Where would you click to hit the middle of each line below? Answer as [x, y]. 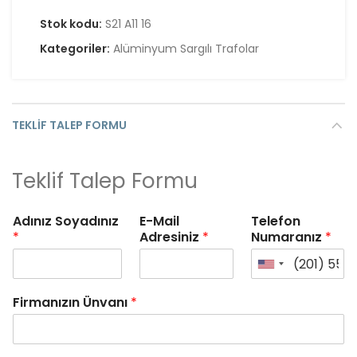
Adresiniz [171, 237]
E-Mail [160, 221]
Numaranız [288, 237]
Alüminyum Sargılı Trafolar [186, 49]
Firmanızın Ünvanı [72, 302]
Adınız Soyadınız [66, 221]
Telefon [275, 221]
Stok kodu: [72, 24]
